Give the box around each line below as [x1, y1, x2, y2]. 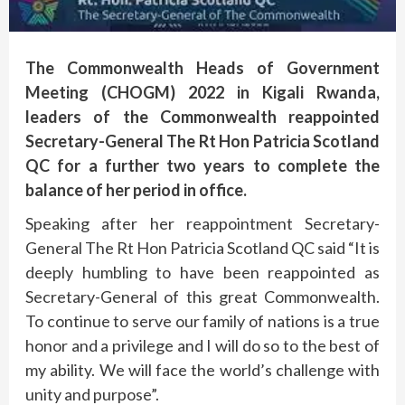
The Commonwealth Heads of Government [25, 58, 380, 79]
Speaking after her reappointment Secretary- [25, 213, 380, 234]
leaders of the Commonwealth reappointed [25, 107, 380, 127]
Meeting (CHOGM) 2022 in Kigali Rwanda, [25, 82, 380, 103]
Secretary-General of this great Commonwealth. [25, 287, 380, 307]
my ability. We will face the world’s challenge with [25, 360, 380, 381]
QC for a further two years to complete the [25, 155, 380, 176]
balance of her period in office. [25, 180, 247, 201]
